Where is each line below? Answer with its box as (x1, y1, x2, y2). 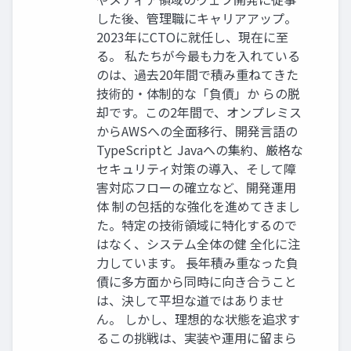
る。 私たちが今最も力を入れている (96, 45, 300, 65)
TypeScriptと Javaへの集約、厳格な (96, 139, 303, 159)
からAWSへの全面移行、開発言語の (96, 121, 298, 140)
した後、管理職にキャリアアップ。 (96, 8, 297, 27)
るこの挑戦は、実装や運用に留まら (96, 327, 297, 347)
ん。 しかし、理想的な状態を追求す (96, 309, 300, 328)
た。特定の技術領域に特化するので (96, 215, 297, 234)
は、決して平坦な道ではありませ (96, 290, 284, 309)
